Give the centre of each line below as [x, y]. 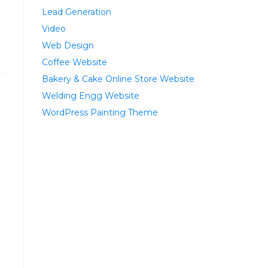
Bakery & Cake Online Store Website [118, 79]
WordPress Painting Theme [100, 112]
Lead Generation [77, 12]
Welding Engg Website [91, 95]
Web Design [68, 45]
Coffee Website [74, 62]
